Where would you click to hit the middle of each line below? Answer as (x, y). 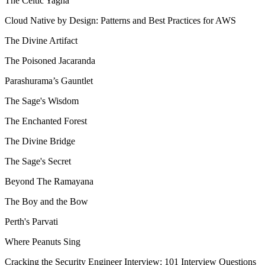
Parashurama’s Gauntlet (49, 80)
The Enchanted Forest (46, 121)
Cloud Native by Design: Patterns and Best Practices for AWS (120, 20)
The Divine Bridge (40, 141)
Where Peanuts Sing (43, 241)
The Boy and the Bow (46, 201)
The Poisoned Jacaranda (50, 60)
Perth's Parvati (31, 221)
